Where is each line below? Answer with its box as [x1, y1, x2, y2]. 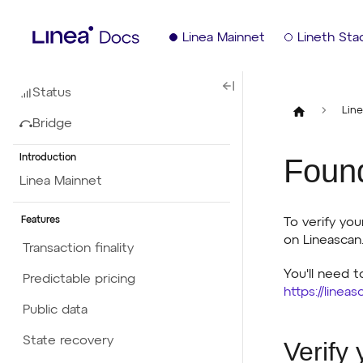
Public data [23, 304, 88, 317]
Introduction [19, 153, 76, 163]
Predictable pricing [23, 273, 135, 286]
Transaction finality [23, 242, 134, 255]
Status [32, 87, 71, 100]
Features [21, 216, 60, 225]
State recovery [23, 335, 113, 348]
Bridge [32, 117, 72, 130]
